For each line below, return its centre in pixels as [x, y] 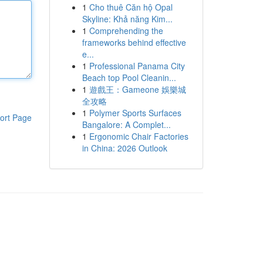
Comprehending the [126, 31]
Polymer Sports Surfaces [135, 113]
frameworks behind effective [134, 42]
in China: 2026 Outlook [124, 148]
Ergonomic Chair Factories [139, 136]
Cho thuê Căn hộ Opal [131, 7]
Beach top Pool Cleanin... [129, 77]
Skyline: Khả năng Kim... [127, 19]
